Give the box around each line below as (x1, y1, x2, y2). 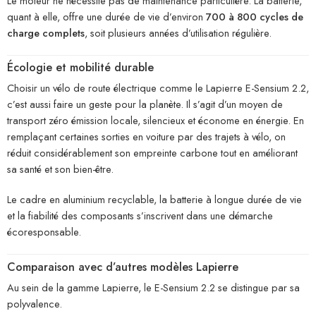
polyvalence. (7, 296, 62, 311)
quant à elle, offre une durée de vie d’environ (7, 9, 206, 25)
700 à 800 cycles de (206, 9, 303, 25)
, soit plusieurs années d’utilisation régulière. (85, 25, 272, 41)
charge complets (7, 25, 85, 41)
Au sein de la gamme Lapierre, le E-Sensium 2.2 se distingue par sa (7, 279, 300, 295)
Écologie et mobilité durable (7, 59, 154, 76)
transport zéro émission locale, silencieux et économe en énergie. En (7, 113, 304, 128)
